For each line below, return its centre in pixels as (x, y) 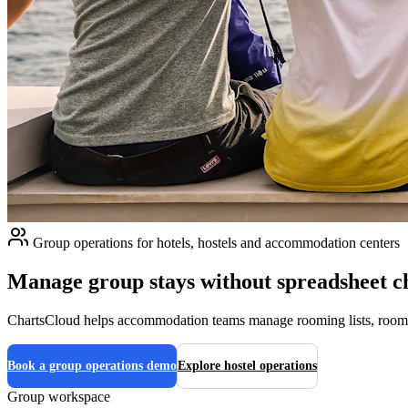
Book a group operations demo (92, 365)
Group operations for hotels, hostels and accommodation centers (214, 243)
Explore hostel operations (247, 365)
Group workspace (59, 396)
